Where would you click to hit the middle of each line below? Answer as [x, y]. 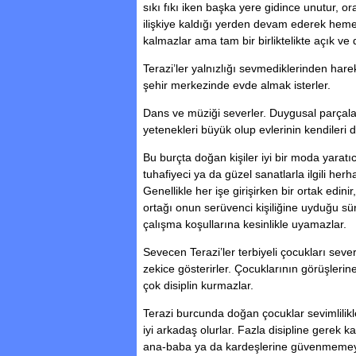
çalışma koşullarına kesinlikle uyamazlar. [245, 224]
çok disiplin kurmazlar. [198, 285]
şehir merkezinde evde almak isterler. [237, 85]
